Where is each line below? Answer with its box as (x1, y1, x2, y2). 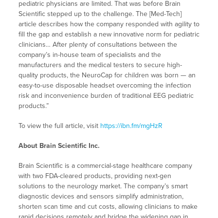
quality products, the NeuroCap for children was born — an (18, 71, 196, 80)
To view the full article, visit (18, 122, 100, 130)
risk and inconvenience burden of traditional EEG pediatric (18, 91, 194, 100)
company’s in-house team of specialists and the (18, 51, 161, 59)
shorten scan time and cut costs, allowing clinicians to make (18, 202, 198, 211)
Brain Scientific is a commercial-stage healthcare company (18, 162, 192, 170)
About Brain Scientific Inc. (18, 142, 100, 150)
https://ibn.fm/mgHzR (100, 122, 163, 130)
